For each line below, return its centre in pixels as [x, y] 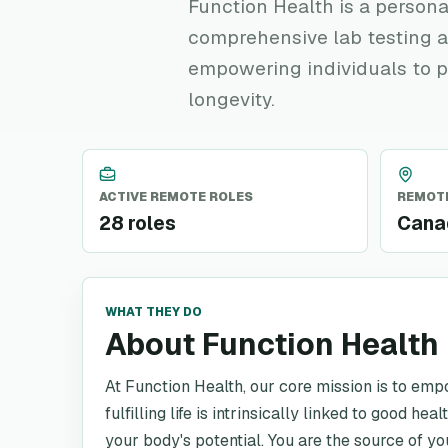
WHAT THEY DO [153, 312]
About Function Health [272, 344]
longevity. [231, 99]
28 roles [137, 223]
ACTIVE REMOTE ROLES [176, 197]
